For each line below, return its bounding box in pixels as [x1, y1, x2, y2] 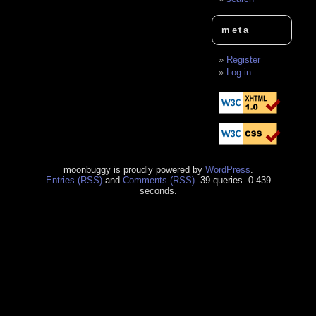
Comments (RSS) [122, 174, 195, 186]
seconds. [139, 185, 177, 196]
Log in [226, 66, 252, 78]
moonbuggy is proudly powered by [63, 164, 205, 175]
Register [226, 54, 261, 65]
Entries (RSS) [45, 174, 102, 186]
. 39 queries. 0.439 [194, 174, 271, 186]
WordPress [205, 164, 250, 175]
